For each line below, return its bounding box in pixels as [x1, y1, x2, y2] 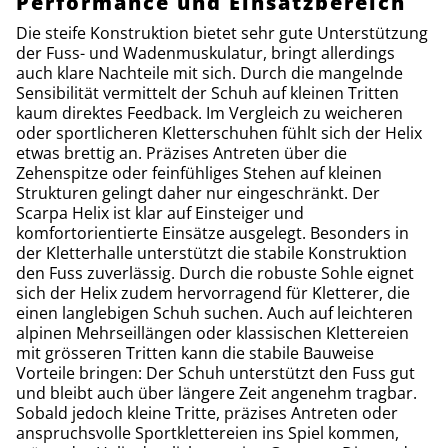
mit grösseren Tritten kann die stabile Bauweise [16, 341, 374, 364]
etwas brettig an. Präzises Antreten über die [16, 141, 347, 164]
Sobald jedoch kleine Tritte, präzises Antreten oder [16, 401, 398, 424]
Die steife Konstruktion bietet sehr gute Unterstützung [16, 21, 428, 44]
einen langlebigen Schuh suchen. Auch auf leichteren [16, 301, 413, 324]
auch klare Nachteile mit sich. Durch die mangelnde [16, 61, 403, 84]
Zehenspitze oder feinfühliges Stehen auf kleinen [16, 161, 382, 184]
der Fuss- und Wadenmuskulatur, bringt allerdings [16, 41, 395, 64]
